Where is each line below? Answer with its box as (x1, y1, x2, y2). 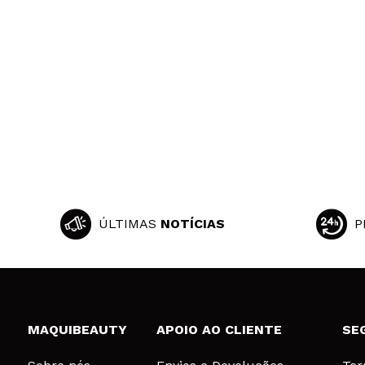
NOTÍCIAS (160, 216, 225, 231)
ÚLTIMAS (98, 216, 161, 231)
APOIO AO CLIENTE (156, 322, 282, 337)
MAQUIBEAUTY (27, 322, 127, 337)
